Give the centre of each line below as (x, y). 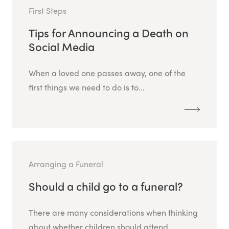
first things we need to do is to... (87, 87)
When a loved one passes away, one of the (107, 73)
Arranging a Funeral (66, 164)
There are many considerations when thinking (113, 213)
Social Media (62, 47)
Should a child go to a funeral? (106, 186)
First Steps (48, 11)
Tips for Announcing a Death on (109, 33)
